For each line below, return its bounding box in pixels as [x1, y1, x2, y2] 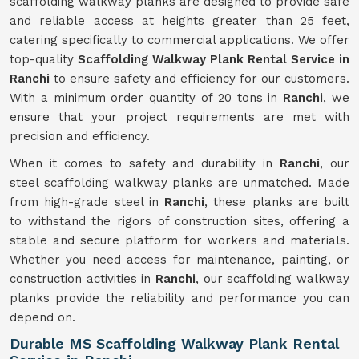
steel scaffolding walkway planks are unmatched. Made [10, 175, 349, 190]
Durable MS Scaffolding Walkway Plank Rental [10, 335, 339, 352]
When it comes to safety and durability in [10, 156, 280, 171]
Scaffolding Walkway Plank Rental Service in [78, 52, 349, 67]
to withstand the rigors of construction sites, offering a [10, 214, 349, 228]
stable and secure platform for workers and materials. [10, 233, 349, 248]
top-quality [10, 52, 78, 67]
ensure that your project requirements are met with [10, 110, 349, 124]
